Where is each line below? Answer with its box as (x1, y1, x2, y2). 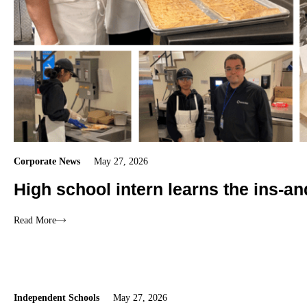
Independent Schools (14, 293, 99, 304)
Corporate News (14, 156, 80, 167)
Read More (14, 214, 56, 225)
